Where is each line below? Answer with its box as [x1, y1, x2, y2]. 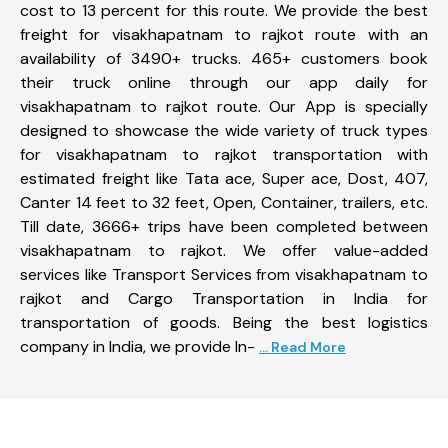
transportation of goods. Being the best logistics [20, 311, 428, 333]
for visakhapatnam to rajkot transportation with [20, 143, 428, 165]
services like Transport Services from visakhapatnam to [20, 263, 428, 285]
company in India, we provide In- [20, 335, 255, 357]
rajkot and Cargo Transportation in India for [20, 287, 428, 309]
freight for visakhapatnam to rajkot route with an [20, 23, 428, 45]
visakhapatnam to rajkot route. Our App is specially [20, 95, 428, 117]
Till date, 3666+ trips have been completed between [20, 215, 428, 237]
